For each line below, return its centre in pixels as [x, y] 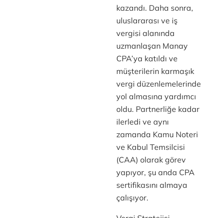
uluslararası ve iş [147, 20]
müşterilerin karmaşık [155, 71]
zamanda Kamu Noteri [157, 134]
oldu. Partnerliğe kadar [158, 109]
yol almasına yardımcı [156, 96]
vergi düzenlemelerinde [158, 84]
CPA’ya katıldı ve [147, 58]
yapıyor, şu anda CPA [155, 172]
